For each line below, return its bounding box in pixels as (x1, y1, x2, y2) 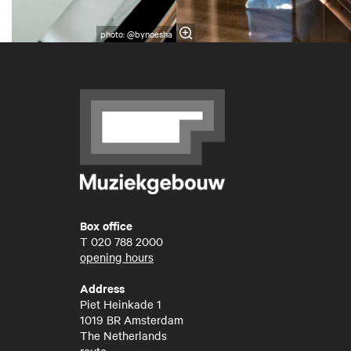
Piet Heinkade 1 (80, 295, 161, 312)
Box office (80, 216, 132, 233)
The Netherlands (80, 327, 167, 343)
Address (80, 279, 125, 296)
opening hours (80, 248, 154, 265)
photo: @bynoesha (100, 27, 172, 40)
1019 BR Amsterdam (80, 311, 183, 327)
